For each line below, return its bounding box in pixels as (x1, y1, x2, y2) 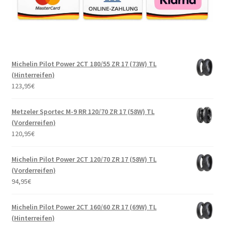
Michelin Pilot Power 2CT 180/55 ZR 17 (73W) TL (11, 59, 157, 68)
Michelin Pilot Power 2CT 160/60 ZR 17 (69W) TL (11, 202, 157, 211)
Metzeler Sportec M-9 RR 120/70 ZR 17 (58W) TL (11, 106, 155, 116)
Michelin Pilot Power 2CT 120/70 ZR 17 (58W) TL (11, 154, 157, 164)
